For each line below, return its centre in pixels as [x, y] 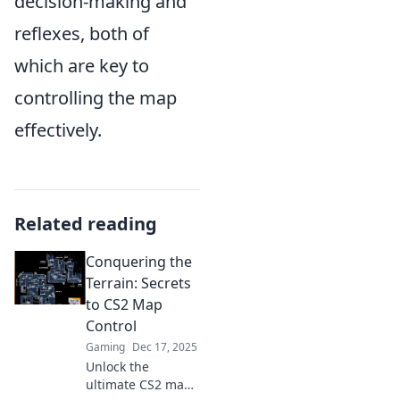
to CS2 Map [124, 304]
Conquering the [139, 262]
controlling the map [96, 98]
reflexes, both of [82, 33]
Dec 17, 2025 [165, 347]
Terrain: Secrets [138, 283]
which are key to [82, 66]
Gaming [105, 347]
